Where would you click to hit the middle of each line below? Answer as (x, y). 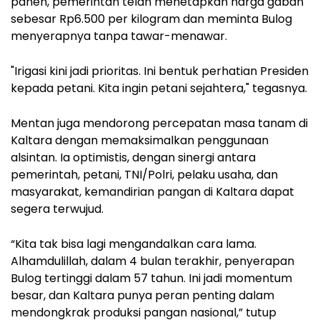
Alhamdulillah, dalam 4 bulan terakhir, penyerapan (152, 261)
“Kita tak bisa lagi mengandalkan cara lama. (134, 244)
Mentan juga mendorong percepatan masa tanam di (159, 123)
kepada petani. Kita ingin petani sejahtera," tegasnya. (159, 88)
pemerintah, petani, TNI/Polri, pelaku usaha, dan (144, 174)
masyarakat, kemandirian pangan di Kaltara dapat (152, 191)
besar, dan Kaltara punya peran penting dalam (142, 295)
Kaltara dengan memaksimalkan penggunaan (140, 140)
